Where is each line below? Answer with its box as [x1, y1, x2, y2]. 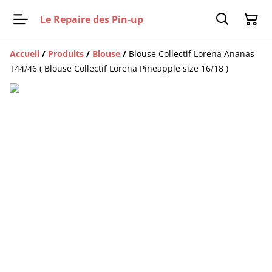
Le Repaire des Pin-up [40, 12, 143, 26]
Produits [48, 48, 84, 59]
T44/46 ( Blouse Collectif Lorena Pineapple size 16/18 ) [10, 63, 228, 74]
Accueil [10, 48, 39, 59]
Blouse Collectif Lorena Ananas [129, 48, 254, 59]
